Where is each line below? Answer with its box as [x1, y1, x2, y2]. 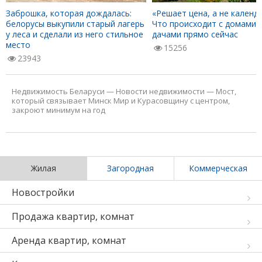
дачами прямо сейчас [152, 28, 238, 40]
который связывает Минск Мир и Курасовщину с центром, [12, 95, 230, 106]
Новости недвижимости [116, 85, 205, 96]
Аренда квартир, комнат [12, 233, 126, 247]
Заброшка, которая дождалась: [6, 7, 132, 19]
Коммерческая [189, 162, 247, 174]
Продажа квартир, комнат [12, 209, 135, 223]
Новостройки [12, 185, 74, 199]
